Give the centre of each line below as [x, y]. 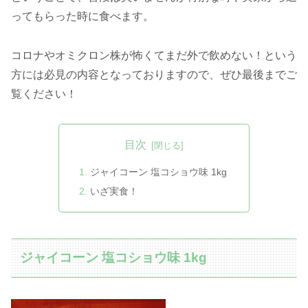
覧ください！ [44, 93]
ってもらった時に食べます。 [82, 16]
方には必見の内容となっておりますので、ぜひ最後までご [154, 74]
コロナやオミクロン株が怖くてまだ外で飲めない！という [154, 55]
